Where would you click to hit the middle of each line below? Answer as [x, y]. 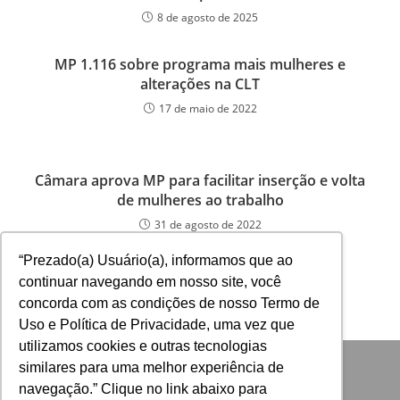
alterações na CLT [200, 83]
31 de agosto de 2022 [208, 224]
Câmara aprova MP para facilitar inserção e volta [200, 180]
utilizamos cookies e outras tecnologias [143, 346]
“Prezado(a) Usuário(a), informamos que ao [156, 260]
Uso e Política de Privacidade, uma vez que [157, 324]
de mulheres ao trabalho [200, 200]
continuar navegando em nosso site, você [150, 281]
